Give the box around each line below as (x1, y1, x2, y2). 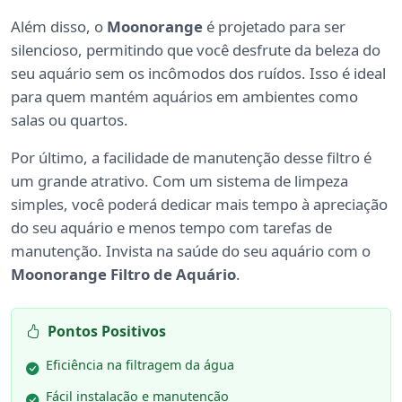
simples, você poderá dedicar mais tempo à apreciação (11, 194, 388, 215)
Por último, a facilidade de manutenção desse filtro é (11, 147, 371, 169)
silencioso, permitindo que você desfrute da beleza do (11, 39, 380, 61)
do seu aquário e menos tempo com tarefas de (11, 217, 332, 239)
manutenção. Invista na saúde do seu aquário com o (11, 240, 371, 262)
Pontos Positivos (48, 321, 166, 342)
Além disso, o (11, 16, 107, 38)
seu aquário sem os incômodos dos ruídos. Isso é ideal (11, 63, 386, 84)
